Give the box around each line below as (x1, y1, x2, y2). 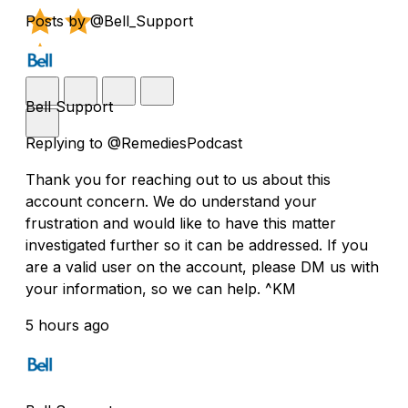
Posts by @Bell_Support (25, 11, 193, 30)
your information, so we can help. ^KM (25, 279, 296, 298)
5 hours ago (25, 315, 109, 334)
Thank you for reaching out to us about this (25, 169, 331, 189)
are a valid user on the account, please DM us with (25, 257, 379, 276)
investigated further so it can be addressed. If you (25, 235, 368, 254)
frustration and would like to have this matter (25, 213, 336, 232)
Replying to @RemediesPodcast (25, 133, 242, 152)
